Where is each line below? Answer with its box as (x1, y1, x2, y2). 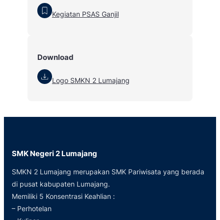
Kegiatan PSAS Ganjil (52, 10, 119, 19)
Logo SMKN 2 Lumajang (52, 76, 130, 84)
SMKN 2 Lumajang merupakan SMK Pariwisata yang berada (12, 167, 204, 176)
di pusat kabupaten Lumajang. (12, 180, 110, 189)
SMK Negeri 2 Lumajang (12, 149, 97, 159)
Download (37, 52, 74, 62)
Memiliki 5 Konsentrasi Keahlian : (12, 192, 115, 201)
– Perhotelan (12, 204, 52, 213)
